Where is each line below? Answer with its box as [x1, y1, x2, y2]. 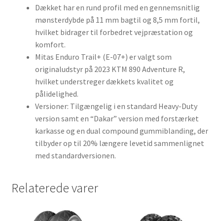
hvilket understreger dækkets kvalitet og [35, 76, 174, 86]
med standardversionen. [35, 150, 116, 160]
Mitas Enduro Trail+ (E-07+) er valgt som [35, 51, 172, 62]
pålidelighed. [35, 88, 78, 99]
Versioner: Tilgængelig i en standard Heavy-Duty [35, 101, 197, 111]
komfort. [35, 39, 66, 49]
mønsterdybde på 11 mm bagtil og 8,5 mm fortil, [35, 14, 200, 25]
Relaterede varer [11, 180, 98, 196]
